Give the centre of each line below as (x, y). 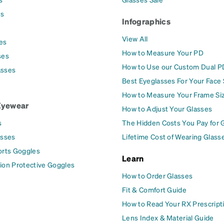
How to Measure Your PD (163, 52)
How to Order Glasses (157, 175)
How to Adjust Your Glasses (167, 108)
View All (135, 38)
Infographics (146, 21)
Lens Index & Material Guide (168, 217)
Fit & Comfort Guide (154, 189)
